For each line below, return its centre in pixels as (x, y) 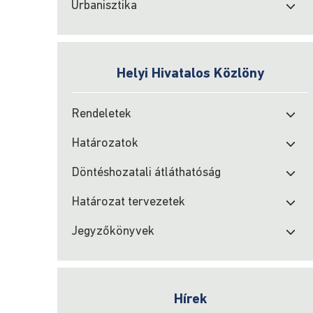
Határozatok (105, 144)
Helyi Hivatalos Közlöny (190, 74)
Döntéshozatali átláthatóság (146, 173)
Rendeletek (101, 114)
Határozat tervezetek (128, 202)
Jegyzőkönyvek (113, 232)
